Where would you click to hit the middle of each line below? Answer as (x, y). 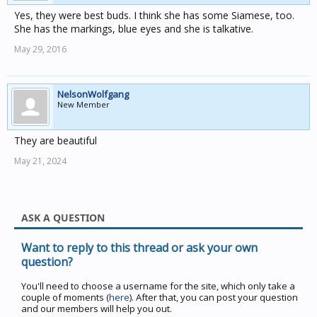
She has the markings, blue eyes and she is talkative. (134, 29)
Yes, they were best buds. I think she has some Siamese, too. (154, 15)
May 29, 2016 (40, 49)
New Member (83, 104)
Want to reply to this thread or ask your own (139, 248)
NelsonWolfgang (93, 94)
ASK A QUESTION (63, 218)
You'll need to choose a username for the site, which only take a (158, 286)
